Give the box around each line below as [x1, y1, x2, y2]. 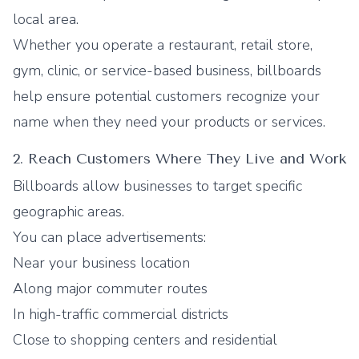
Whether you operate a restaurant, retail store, [13, 35, 313, 54]
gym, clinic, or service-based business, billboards [13, 61, 321, 80]
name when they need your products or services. [13, 112, 325, 131]
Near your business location [13, 253, 190, 272]
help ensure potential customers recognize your [13, 87, 320, 106]
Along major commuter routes [13, 279, 208, 298]
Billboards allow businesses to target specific [13, 176, 302, 196]
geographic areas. [13, 202, 124, 221]
